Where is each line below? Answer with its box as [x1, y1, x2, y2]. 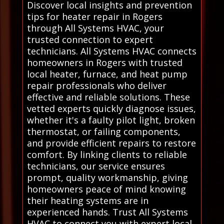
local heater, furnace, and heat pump [26, 68, 187, 80]
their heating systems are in [26, 194, 148, 207]
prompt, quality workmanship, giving [26, 171, 188, 184]
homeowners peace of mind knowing [26, 183, 186, 195]
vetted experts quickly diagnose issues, [26, 102, 196, 115]
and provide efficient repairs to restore [26, 137, 196, 149]
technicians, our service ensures [26, 160, 165, 172]
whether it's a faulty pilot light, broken [26, 114, 195, 126]
